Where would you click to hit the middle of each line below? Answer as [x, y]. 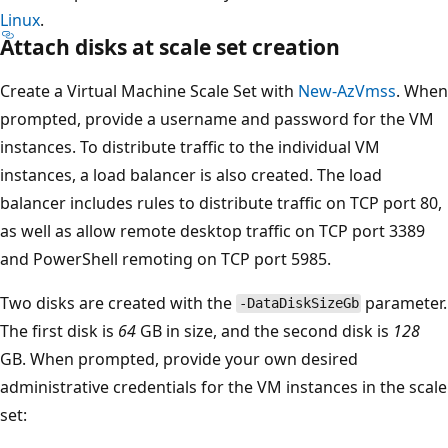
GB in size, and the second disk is [264, 330]
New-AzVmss [347, 90]
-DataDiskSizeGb [298, 303]
